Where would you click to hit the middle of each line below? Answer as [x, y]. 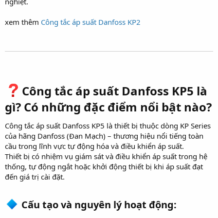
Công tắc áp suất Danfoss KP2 [91, 22]
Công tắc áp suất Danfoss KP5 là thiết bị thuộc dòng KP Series [108, 125]
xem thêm [23, 22]
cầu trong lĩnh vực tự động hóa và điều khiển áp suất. [94, 146]
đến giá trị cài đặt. [35, 176]
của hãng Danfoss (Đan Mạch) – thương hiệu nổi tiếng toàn [104, 136]
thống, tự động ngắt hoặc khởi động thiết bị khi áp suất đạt [104, 166]
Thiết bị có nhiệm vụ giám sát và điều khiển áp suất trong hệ [106, 156]
